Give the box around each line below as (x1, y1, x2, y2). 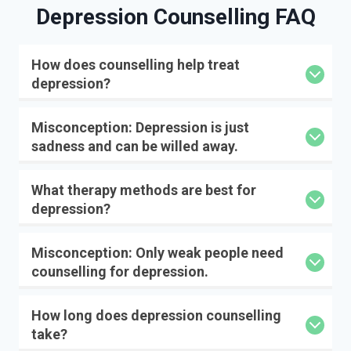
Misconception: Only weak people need (31, 244, 284, 262)
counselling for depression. (31, 263, 208, 280)
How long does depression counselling (31, 307, 281, 324)
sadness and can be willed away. (31, 138, 238, 155)
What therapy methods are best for (31, 182, 256, 199)
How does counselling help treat (31, 56, 240, 74)
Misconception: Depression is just (31, 119, 249, 136)
